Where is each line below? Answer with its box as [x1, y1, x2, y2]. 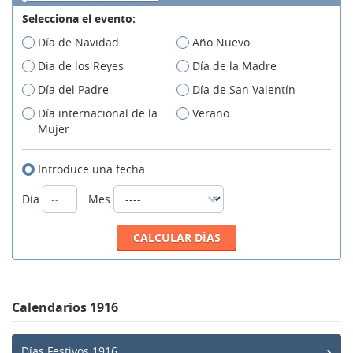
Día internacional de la [38, 106, 158, 121]
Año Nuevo [192, 35, 250, 50]
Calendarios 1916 [12, 299, 118, 317]
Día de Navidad [38, 35, 119, 50]
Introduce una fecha [38, 162, 145, 177]
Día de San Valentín [192, 82, 295, 98]
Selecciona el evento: [22, 11, 136, 27]
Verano [192, 106, 229, 121]
